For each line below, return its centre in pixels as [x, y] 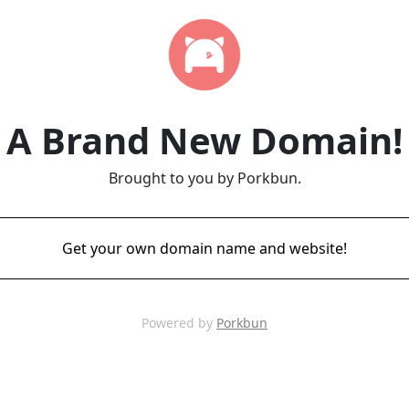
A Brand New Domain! [204, 140]
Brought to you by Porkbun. [204, 178]
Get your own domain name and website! [204, 248]
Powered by [179, 323]
